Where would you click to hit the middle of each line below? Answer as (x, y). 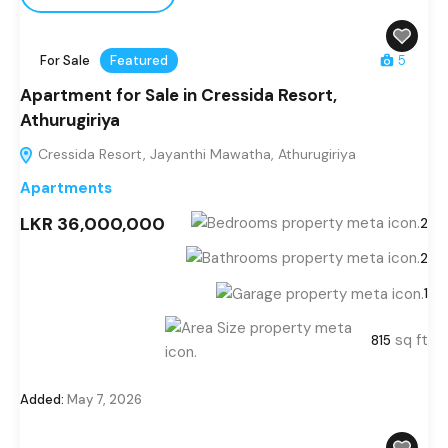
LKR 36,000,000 (92, 223)
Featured (139, 60)
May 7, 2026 (103, 399)
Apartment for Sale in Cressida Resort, (178, 94)
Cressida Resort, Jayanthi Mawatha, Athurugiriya (195, 153)
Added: (42, 399)
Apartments (66, 187)
